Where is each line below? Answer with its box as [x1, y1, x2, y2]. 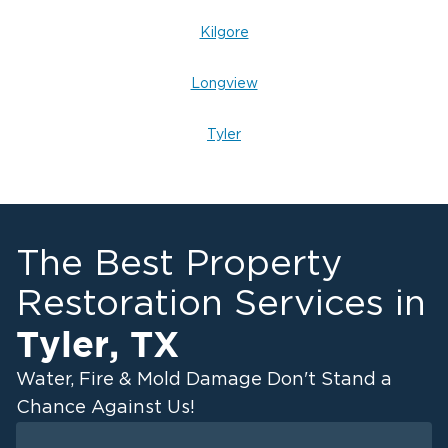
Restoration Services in [16, 286, 426, 322]
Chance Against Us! [16, 399, 195, 417]
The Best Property [16, 246, 342, 282]
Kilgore [199, 26, 249, 40]
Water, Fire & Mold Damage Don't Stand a [16, 371, 392, 389]
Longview [190, 77, 258, 91]
